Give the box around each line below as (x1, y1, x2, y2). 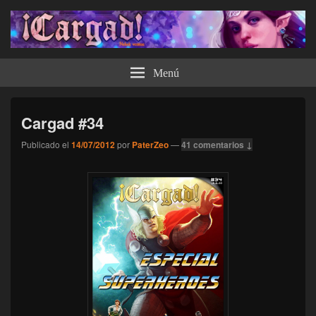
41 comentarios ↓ (181, 138, 253, 151)
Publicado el (21, 138, 69, 150)
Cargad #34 (21, 111, 104, 134)
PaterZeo (132, 138, 169, 151)
